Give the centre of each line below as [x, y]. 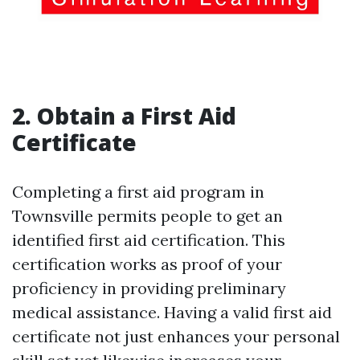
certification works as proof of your [147, 264]
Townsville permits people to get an [147, 216]
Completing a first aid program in [138, 192]
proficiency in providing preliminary [149, 288]
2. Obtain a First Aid [124, 116]
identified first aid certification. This [149, 240]
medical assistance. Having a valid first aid [172, 313]
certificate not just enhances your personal [176, 337]
